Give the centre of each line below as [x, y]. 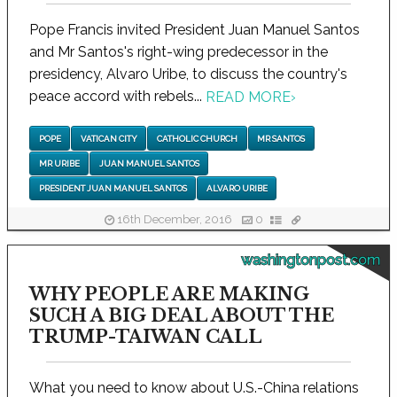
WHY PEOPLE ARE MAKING [169, 295]
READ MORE [248, 97]
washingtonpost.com [311, 261]
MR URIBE [59, 163]
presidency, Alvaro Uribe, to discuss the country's [188, 74]
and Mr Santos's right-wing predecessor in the [179, 52]
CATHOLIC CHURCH [197, 138]
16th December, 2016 [174, 219]
